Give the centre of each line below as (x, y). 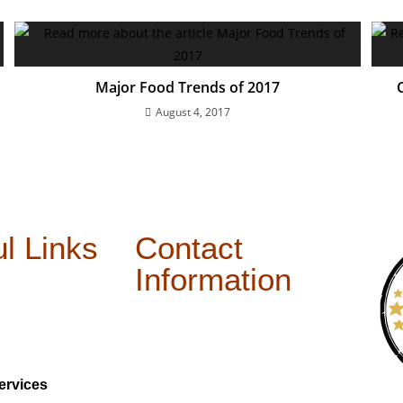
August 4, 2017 (193, 112)
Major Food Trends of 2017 (188, 87)
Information (213, 279)
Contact (188, 248)
